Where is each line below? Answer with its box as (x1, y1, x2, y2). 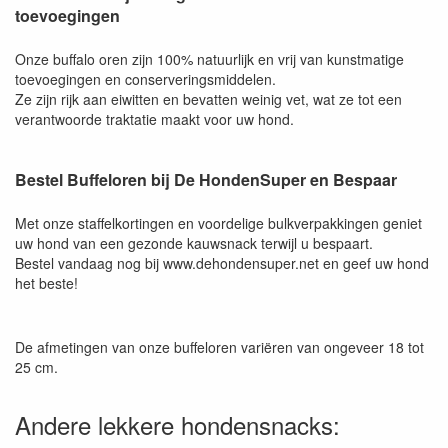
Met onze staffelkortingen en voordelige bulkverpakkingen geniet (15, 212, 422, 233)
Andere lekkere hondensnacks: (15, 406, 340, 442)
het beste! (15, 272, 78, 293)
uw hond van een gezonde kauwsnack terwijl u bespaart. (15, 232, 373, 253)
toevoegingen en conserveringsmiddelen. (15, 68, 276, 89)
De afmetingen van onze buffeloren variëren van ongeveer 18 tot (15, 336, 424, 357)
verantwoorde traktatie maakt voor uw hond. (15, 108, 294, 129)
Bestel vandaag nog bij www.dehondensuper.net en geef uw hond (15, 252, 429, 273)
